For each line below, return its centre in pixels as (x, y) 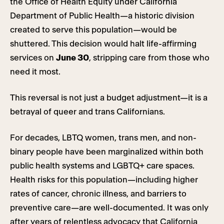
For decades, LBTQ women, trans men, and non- (103, 138)
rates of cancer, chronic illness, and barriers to (98, 194)
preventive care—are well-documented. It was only (109, 208)
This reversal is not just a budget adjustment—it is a (109, 98)
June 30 (72, 58)
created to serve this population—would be (93, 30)
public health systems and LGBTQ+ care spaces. (102, 166)
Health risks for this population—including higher (104, 180)
